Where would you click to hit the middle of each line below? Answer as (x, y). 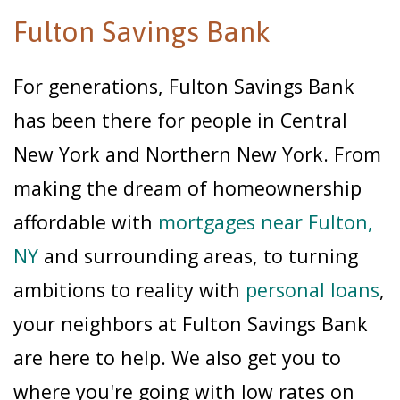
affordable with (86, 222)
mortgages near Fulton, (266, 222)
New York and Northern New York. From (197, 154)
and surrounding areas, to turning (198, 256)
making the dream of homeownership (187, 188)
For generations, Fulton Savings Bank (184, 87)
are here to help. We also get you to (177, 358)
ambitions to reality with (129, 290)
